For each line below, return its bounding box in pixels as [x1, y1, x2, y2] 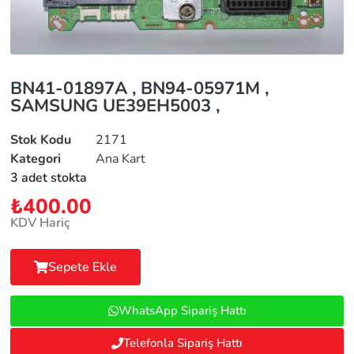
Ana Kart [96, 150, 146, 168]
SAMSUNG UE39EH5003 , [10, 94, 220, 119]
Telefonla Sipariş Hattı [123, 335, 243, 352]
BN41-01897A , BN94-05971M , [10, 77, 269, 101]
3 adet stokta [10, 169, 88, 187]
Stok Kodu [10, 131, 72, 149]
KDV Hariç [10, 214, 70, 232]
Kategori [10, 150, 62, 168]
